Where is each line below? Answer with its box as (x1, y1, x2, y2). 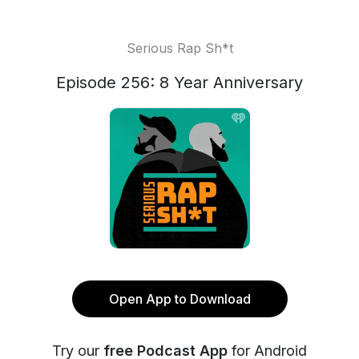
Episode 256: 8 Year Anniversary (56, 73, 303, 92)
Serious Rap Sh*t (126, 40, 233, 56)
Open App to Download (108, 291, 251, 307)
